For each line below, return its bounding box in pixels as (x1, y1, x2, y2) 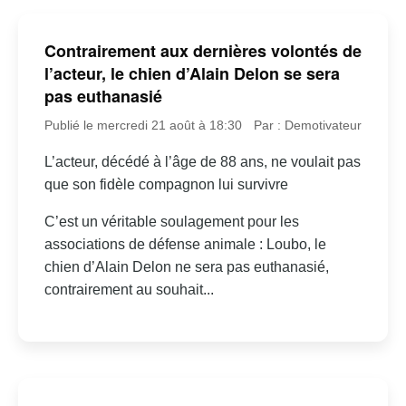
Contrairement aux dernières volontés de (43, 38, 362, 63)
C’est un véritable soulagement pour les (43, 213, 299, 229)
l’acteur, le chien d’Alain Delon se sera (43, 61, 340, 85)
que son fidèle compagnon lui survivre (43, 176, 288, 192)
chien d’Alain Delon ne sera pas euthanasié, (43, 258, 329, 275)
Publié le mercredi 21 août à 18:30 (43, 117, 242, 132)
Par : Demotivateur (254, 117, 362, 132)
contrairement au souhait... (43, 281, 214, 297)
